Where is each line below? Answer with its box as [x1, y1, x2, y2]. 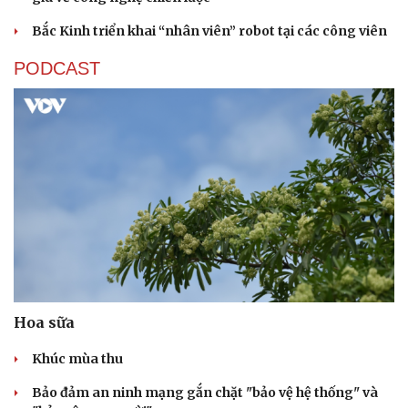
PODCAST [14, 57, 100, 78]
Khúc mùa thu [32, 351, 123, 368]
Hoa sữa [14, 313, 75, 332]
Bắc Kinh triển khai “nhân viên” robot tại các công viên [32, 22, 387, 39]
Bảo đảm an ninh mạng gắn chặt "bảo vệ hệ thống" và [32, 384, 378, 402]
